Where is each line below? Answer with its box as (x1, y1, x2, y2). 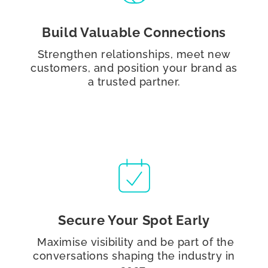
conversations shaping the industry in (33, 249, 235, 263)
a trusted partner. (87, 75, 181, 89)
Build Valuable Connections (41, 25, 227, 41)
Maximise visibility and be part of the (33, 236, 234, 249)
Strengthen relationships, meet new (37, 48, 231, 61)
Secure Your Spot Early (58, 212, 210, 229)
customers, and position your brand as (31, 62, 237, 75)
